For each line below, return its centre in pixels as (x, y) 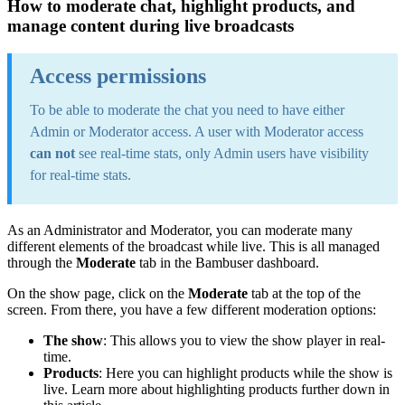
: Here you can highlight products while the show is (245, 372)
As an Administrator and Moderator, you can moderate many (180, 230)
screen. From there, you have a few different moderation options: (193, 309)
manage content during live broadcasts (151, 25)
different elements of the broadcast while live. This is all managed (193, 246)
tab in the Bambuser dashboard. (227, 262)
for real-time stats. (80, 174)
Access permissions (118, 75)
